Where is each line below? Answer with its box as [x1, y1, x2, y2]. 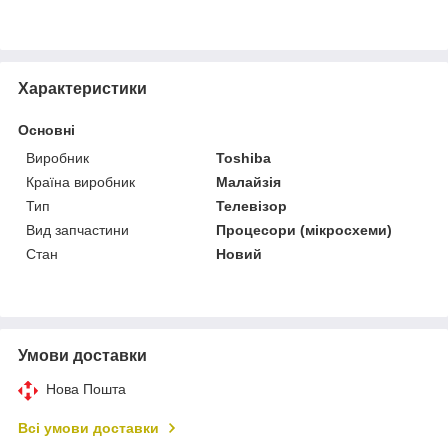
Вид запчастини [26, 221, 129, 238]
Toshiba [216, 149, 272, 166]
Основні [18, 121, 75, 138]
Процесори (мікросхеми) [216, 221, 393, 238]
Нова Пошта [46, 380, 126, 397]
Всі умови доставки [18, 419, 159, 436]
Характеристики [18, 79, 147, 97]
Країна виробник [26, 173, 135, 190]
